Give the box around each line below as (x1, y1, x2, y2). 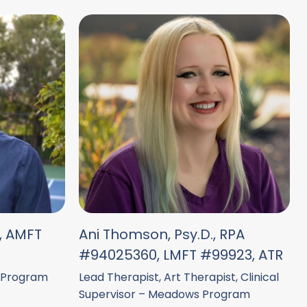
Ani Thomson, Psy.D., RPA (78, 225, 245, 244)
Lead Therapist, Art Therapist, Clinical (78, 269, 279, 285)
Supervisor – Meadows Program (78, 286, 250, 302)
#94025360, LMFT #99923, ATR (78, 245, 283, 265)
